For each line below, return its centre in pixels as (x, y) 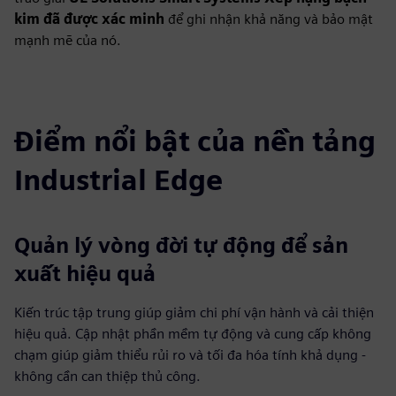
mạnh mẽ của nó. (68, 40)
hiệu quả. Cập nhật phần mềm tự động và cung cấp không (193, 334)
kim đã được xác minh (91, 19)
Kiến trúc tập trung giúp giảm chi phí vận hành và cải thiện (194, 312)
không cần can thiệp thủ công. (107, 376)
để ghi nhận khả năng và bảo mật (270, 19)
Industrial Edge (118, 180)
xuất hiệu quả (85, 274)
